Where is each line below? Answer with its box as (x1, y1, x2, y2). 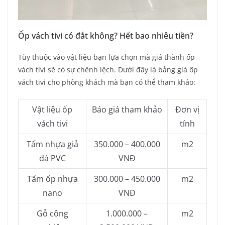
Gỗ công (36, 207, 68, 219)
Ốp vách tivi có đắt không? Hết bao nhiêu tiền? (18, 30, 193, 41)
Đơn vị (175, 103, 199, 115)
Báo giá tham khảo (91, 103, 162, 115)
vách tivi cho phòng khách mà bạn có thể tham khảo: (18, 77, 195, 87)
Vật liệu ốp (32, 103, 72, 115)
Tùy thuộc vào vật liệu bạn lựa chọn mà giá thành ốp (18, 52, 195, 62)
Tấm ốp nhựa (27, 173, 78, 184)
